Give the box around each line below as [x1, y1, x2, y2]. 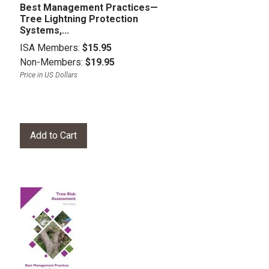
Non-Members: [20, 56, 85, 68]
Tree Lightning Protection [20, 13, 138, 25]
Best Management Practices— [20, 1, 158, 13]
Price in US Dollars [20, 70, 77, 79]
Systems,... [20, 24, 69, 36]
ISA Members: [20, 41, 82, 53]
